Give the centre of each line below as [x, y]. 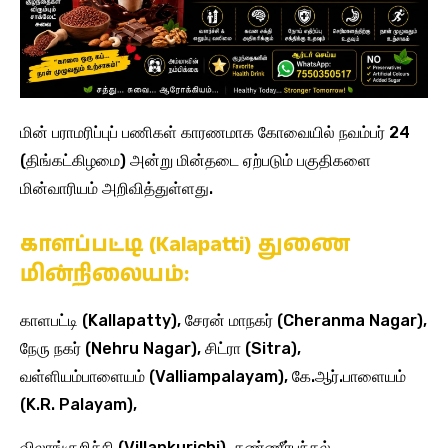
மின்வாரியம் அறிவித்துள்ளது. [116, 188]
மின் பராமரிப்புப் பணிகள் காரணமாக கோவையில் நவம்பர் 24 [215, 132]
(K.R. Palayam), [78, 404]
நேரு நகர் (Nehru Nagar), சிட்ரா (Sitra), [160, 348]
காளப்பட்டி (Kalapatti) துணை [185, 244]
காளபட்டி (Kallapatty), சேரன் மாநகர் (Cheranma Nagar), [223, 320]
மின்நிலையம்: [104, 274]
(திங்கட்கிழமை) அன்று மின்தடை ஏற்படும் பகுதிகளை [195, 160]
